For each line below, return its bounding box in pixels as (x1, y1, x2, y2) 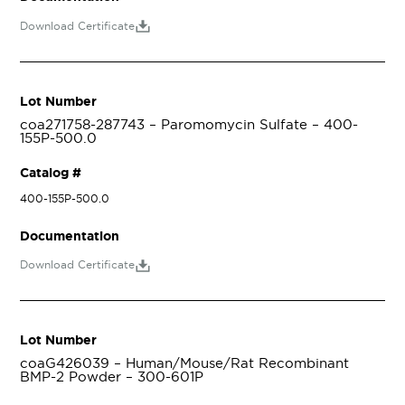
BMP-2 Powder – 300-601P (19, 369, 203, 385)
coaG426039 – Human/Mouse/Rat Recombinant (19, 355, 349, 372)
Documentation (19, 228, 119, 243)
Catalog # (19, 165, 81, 181)
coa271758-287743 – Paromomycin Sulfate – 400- (19, 116, 358, 132)
